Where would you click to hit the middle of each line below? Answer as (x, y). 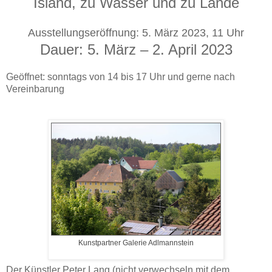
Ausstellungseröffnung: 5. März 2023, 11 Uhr (136, 32)
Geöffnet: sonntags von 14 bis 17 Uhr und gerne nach (121, 76)
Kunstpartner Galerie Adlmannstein (136, 243)
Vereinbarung (35, 89)
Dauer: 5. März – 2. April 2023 (136, 49)
